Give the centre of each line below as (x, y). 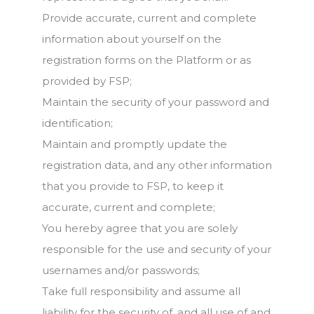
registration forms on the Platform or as (146, 60)
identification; (77, 123)
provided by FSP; (87, 81)
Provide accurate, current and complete (149, 18)
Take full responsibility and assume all (141, 291)
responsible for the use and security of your (157, 249)
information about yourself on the (132, 39)
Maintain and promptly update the (135, 144)
